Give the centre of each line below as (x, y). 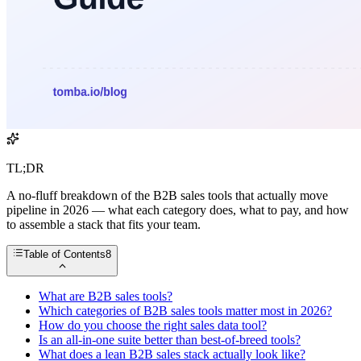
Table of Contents (65, 255)
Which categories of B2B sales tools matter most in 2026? (185, 310)
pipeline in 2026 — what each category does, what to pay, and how (178, 210)
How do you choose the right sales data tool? (153, 325)
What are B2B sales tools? (106, 296)
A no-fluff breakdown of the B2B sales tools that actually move (167, 196)
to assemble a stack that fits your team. (104, 225)
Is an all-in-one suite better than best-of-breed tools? (170, 339)
